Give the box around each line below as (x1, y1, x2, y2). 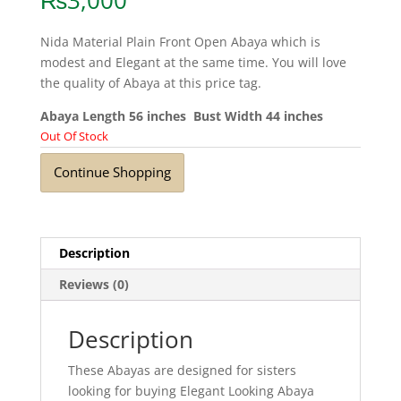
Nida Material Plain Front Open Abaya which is (39, 33, 320, 51)
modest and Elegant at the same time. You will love (39, 54, 346, 72)
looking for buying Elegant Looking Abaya (67, 381, 314, 399)
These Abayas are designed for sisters (67, 361, 296, 379)
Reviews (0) (58, 275, 129, 293)
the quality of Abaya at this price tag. (39, 74, 261, 92)
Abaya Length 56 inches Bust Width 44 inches (39, 107, 323, 125)
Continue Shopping (53, 163, 171, 182)
